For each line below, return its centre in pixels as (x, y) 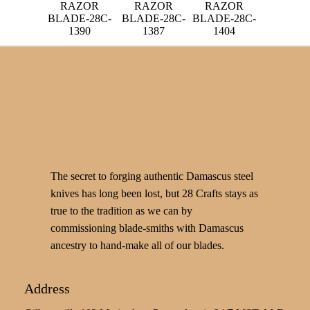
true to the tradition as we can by (121, 211)
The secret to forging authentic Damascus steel (152, 176)
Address (47, 288)
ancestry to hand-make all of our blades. (137, 246)
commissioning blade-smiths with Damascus (147, 228)
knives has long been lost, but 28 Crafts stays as (154, 194)
